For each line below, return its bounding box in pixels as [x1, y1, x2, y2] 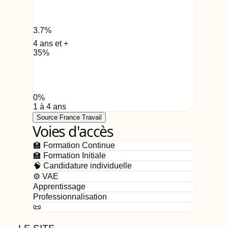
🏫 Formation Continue [33, 140, 115, 150]
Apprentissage [33, 182, 85, 191]
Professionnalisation [33, 192, 107, 201]
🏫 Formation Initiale [33, 151, 106, 160]
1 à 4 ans [33, 102, 66, 111]
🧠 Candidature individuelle [33, 161, 132, 170]
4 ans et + [33, 39, 68, 48]
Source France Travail [37, 113, 102, 121]
